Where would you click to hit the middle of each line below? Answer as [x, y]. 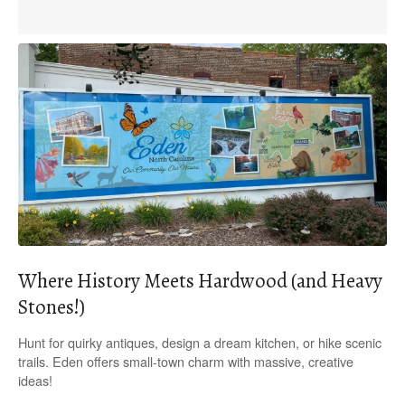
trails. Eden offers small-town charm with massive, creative [186, 362]
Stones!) [52, 307]
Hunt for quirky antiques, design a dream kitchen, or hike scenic [200, 343]
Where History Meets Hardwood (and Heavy [200, 281]
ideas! [35, 381]
